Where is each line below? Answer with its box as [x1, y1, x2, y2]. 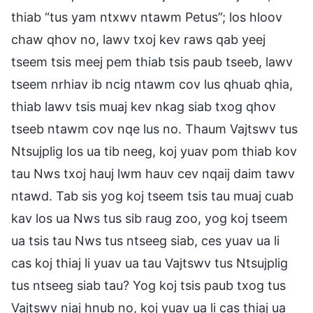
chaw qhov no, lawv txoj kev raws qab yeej [11, 31, 265, 47]
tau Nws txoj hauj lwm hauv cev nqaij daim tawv [11, 166, 295, 181]
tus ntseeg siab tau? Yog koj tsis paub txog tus [11, 277, 286, 293]
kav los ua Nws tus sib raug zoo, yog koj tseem [11, 210, 288, 226]
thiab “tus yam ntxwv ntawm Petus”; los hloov [11, 9, 282, 24]
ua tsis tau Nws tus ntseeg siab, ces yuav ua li [11, 233, 279, 248]
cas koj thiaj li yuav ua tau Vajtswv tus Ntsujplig [11, 255, 288, 270]
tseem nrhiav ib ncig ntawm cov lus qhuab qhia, [11, 76, 293, 92]
